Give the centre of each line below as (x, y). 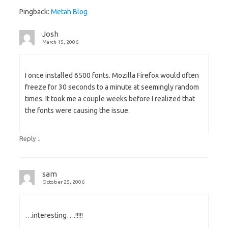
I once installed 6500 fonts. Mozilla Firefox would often (112, 75)
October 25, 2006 (63, 182)
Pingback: (35, 11)
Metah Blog (69, 11)
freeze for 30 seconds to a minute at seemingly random (112, 87)
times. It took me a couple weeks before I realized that (110, 98)
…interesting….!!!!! (54, 215)
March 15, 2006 (60, 42)
